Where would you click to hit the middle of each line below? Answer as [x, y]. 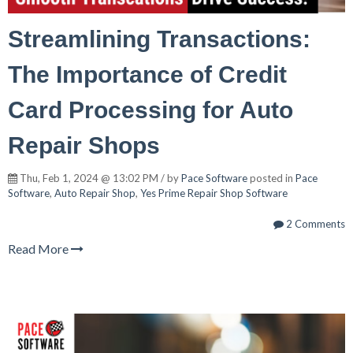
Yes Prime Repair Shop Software [214, 193]
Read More [39, 248]
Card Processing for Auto [150, 110]
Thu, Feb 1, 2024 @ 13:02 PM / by [99, 178]
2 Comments [314, 223]
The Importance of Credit [147, 74]
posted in [271, 178]
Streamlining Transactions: [159, 39]
